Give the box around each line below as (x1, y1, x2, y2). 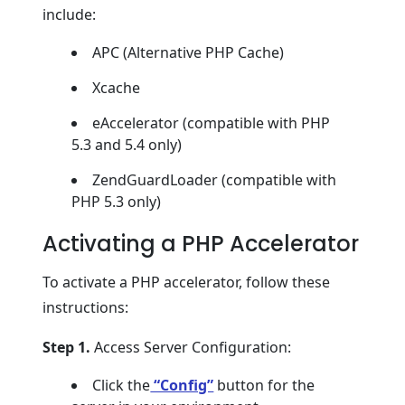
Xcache (92, 78, 141, 98)
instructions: (42, 297, 129, 317)
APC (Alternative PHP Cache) (92, 42, 285, 62)
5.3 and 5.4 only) (71, 135, 183, 155)
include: (42, 5, 97, 24)
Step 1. (42, 337, 91, 357)
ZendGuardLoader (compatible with (92, 170, 337, 190)
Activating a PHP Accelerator (42, 229, 360, 259)
